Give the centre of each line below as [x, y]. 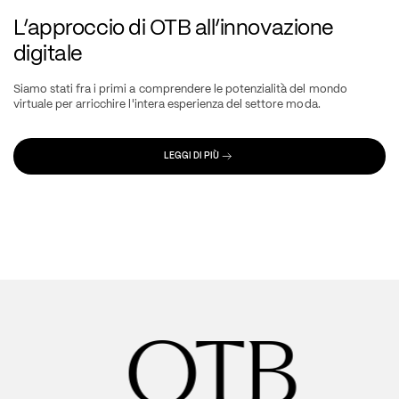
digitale [48, 53]
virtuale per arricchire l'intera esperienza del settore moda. [167, 104]
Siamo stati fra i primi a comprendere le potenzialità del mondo [180, 89]
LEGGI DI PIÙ [192, 156]
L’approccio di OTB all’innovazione [173, 27]
